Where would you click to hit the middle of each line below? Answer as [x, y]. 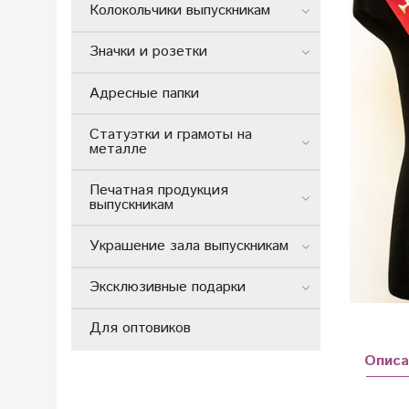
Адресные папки [144, 93]
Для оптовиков [140, 329]
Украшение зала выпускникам [189, 246]
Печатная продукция [159, 190]
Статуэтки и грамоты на [171, 134]
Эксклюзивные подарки [168, 288]
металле [118, 149]
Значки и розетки [148, 52]
